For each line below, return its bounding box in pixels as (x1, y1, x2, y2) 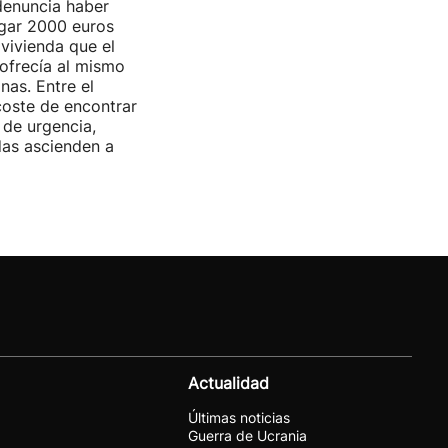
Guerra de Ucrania (188, 427, 307, 444)
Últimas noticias (188, 409, 290, 426)
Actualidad (188, 373, 269, 393)
